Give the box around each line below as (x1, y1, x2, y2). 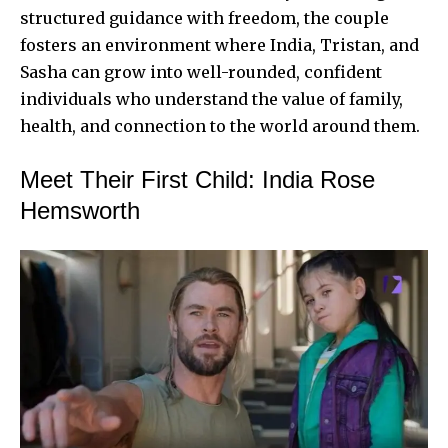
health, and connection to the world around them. (20, 115, 420, 136)
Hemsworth (20, 196, 140, 224)
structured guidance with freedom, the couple (20, 7, 389, 28)
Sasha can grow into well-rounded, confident (20, 61, 382, 82)
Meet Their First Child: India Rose (20, 165, 375, 193)
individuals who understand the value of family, (20, 88, 403, 109)
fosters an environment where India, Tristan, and (20, 34, 419, 55)
